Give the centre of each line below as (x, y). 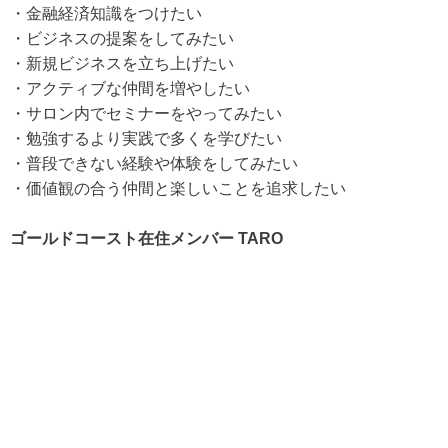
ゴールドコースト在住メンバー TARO (146, 238)
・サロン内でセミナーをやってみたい (146, 113)
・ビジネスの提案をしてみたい (122, 38)
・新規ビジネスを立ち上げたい (122, 63)
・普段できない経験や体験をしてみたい (154, 163)
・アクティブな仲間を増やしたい (130, 88)
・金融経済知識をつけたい (106, 13)
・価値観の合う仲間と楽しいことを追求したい (178, 188)
